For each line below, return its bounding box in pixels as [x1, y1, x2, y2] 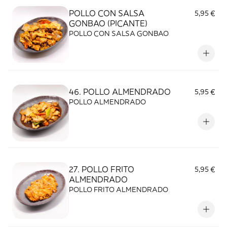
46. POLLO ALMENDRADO [69, 87, 171, 97]
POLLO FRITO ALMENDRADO [69, 185, 168, 194]
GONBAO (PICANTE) [69, 18, 147, 28]
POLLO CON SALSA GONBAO [69, 29, 169, 38]
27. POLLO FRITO [69, 164, 134, 174]
